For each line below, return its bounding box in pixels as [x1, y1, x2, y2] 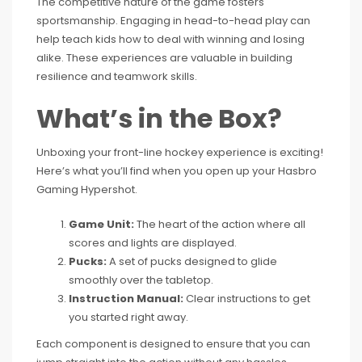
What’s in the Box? [36, 100, 282, 137]
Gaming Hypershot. [36, 182, 137, 197]
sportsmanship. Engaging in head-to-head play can [36, 13, 310, 28]
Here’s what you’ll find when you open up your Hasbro [36, 163, 317, 179]
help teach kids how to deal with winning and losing [36, 32, 305, 47]
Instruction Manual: [69, 291, 183, 306]
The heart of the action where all [134, 217, 305, 232]
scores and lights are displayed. [69, 235, 237, 250]
